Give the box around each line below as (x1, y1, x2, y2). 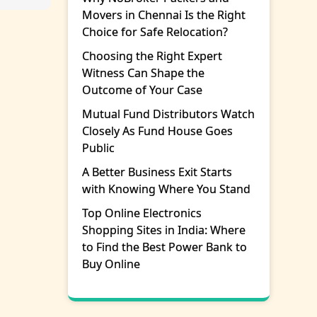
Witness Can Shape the (82, 65, 205, 81)
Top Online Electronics (82, 205, 202, 221)
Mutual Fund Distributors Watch (82, 106, 255, 122)
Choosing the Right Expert (82, 48, 223, 64)
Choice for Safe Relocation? (82, 24, 229, 40)
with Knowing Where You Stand (82, 181, 251, 197)
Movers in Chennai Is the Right (82, 7, 246, 23)
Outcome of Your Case (82, 82, 203, 98)
